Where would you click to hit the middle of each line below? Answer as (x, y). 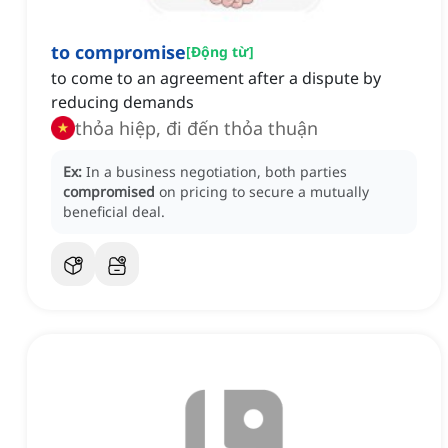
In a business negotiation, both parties (216, 172)
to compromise (118, 52)
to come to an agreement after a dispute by (216, 78)
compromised (109, 192)
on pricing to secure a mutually (264, 192)
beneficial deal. (114, 212)
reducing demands (122, 102)
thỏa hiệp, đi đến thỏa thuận (196, 128)
